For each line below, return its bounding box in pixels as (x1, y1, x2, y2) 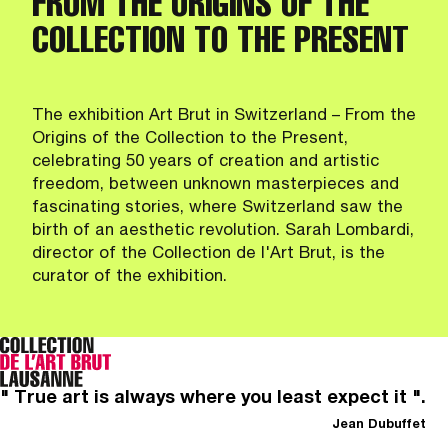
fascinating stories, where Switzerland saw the (32, 199, 403, 217)
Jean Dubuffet (332, 419, 426, 433)
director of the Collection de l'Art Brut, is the (32, 245, 385, 263)
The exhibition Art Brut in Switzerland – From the (32, 107, 416, 125)
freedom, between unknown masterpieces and (32, 176, 399, 194)
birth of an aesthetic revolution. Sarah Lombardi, (32, 222, 414, 240)
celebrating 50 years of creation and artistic (32, 153, 379, 171)
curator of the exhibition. (32, 268, 227, 286)
